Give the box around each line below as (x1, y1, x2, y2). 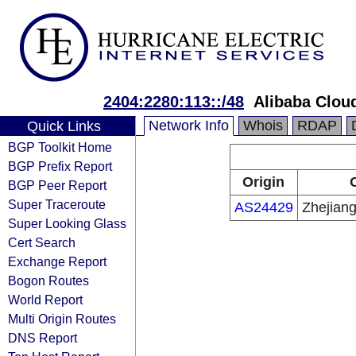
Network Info (149, 118, 229, 133)
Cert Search (8, 235, 75, 250)
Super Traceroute (8, 197, 106, 211)
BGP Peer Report (8, 178, 106, 192)
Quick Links (26, 118, 101, 134)
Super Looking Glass (8, 216, 126, 230)
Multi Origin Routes (8, 311, 116, 326)
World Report (8, 292, 83, 307)
